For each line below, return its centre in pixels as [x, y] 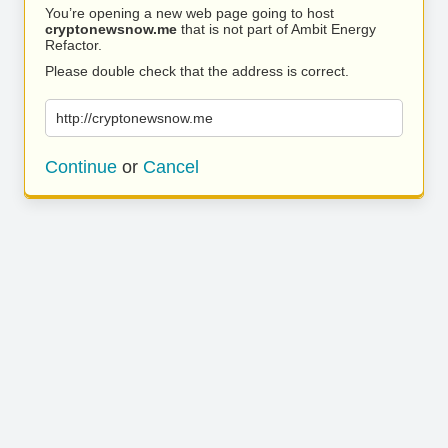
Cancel [171, 167]
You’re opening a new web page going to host [189, 13]
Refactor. [73, 45]
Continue [81, 167]
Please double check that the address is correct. [197, 71]
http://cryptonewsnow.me [134, 118]
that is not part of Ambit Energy [276, 29]
